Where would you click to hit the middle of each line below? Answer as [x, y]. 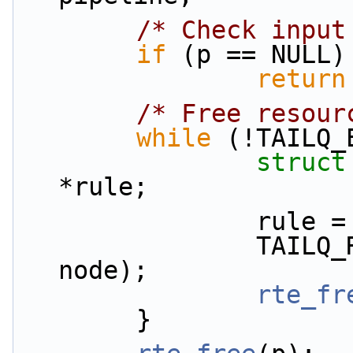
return [301, 79]
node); [103, 270]
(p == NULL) [256, 54]
